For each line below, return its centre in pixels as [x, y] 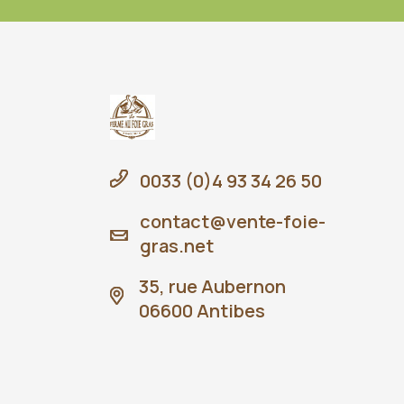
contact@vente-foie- [233, 221]
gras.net [177, 246]
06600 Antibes [202, 311]
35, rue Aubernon [212, 286]
